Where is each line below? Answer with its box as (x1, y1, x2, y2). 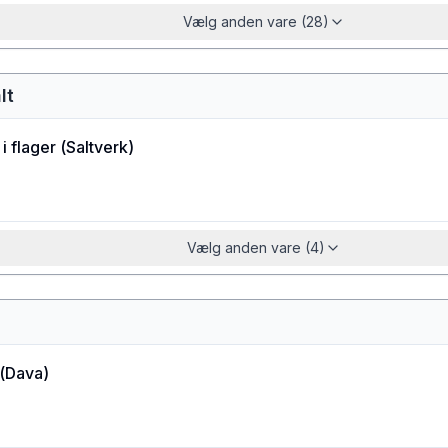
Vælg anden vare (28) (183, 13, 329, 30)
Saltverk (66, 137, 128, 157)
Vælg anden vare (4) (187, 239, 325, 256)
